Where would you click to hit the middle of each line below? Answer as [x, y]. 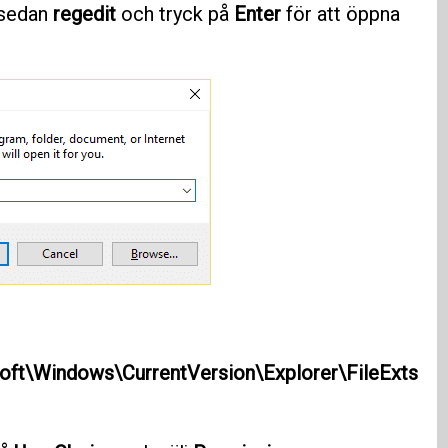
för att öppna [340, 14]
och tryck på [174, 14]
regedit [84, 14]
